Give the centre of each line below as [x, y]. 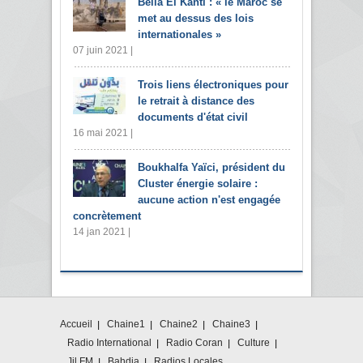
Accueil [76, 325]
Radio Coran [194, 343]
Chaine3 [231, 325]
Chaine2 [179, 325]
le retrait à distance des [196, 101]
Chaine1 [126, 325]
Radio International [109, 343]
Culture [254, 343]
